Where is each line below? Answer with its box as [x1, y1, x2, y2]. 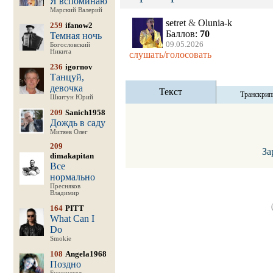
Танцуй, [49, 72, 84, 82]
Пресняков [49, 183, 80, 190]
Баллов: [165, 29, 200, 39]
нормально [49, 172, 95, 182]
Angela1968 [65, 249, 107, 258]
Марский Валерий [49, 7, 102, 13]
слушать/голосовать [129, 49, 211, 60]
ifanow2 [65, 21, 93, 30]
